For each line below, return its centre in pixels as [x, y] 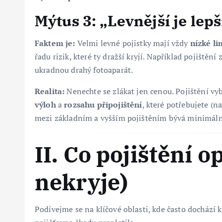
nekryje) [82, 182]
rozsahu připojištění [103, 104]
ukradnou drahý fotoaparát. [84, 70]
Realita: [50, 91]
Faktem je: [55, 43]
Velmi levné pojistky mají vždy [133, 43]
